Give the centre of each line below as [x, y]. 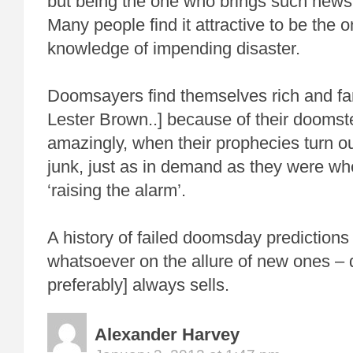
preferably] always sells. [138, 285]
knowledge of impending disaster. [176, 48]
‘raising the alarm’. [117, 190]
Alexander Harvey [167, 334]
